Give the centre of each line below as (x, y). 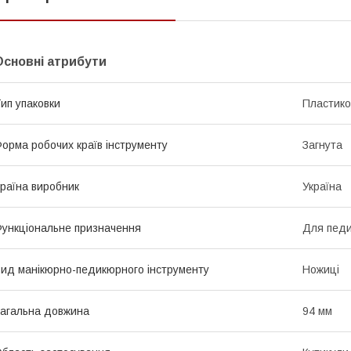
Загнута (322, 145)
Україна (322, 186)
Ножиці (321, 269)
